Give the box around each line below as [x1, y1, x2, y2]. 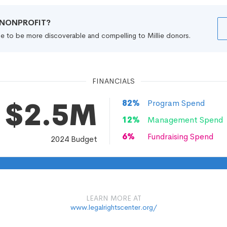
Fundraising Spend [147, 131, 213, 142]
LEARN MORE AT [86, 194, 141, 203]
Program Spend [147, 98, 205, 108]
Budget [68, 134, 97, 144]
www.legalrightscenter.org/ [70, 203, 157, 212]
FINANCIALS [92, 77, 135, 86]
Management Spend [147, 115, 223, 125]
